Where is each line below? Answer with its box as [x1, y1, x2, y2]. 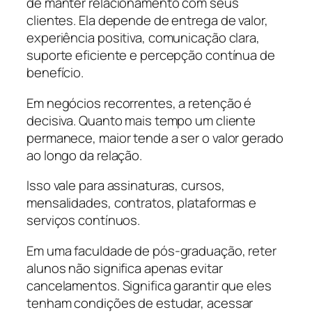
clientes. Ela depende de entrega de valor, [26, 11, 268, 30]
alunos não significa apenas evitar [26, 258, 223, 277]
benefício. [26, 63, 84, 82]
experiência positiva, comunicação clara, [26, 29, 260, 47]
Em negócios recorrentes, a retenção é [26, 93, 252, 112]
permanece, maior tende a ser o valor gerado [26, 128, 283, 147]
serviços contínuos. [26, 211, 141, 230]
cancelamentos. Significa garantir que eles [26, 276, 272, 295]
